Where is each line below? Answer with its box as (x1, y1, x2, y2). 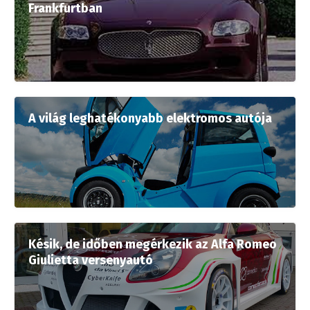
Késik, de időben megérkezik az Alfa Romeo (28, 237, 277, 252)
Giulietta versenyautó (28, 253, 153, 268)
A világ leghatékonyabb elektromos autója (28, 111, 272, 126)
